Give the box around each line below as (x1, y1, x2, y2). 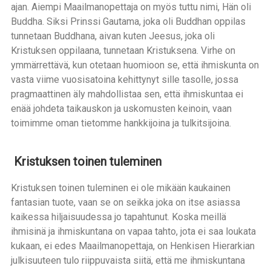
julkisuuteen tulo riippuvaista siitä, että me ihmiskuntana (10, 255, 245, 266)
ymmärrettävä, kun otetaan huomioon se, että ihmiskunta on (10, 59, 259, 71)
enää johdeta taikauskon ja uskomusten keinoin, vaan (10, 103, 232, 114)
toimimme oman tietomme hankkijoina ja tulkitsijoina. (10, 117, 231, 129)
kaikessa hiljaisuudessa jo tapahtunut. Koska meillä (10, 211, 226, 223)
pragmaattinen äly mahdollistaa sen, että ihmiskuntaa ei (10, 88, 243, 100)
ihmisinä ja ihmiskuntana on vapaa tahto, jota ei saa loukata (10, 226, 256, 237)
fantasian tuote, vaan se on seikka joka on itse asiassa (10, 197, 240, 208)
